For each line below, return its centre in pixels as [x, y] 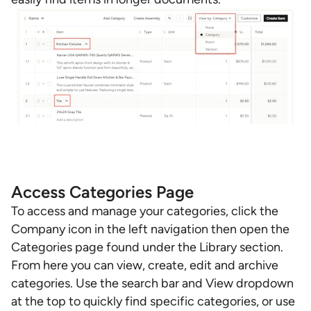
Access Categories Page [102, 192]
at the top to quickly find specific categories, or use [153, 301]
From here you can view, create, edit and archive [145, 265]
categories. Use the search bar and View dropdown [152, 283]
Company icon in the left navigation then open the [150, 229]
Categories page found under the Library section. [147, 247]
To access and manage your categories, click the [145, 211]
